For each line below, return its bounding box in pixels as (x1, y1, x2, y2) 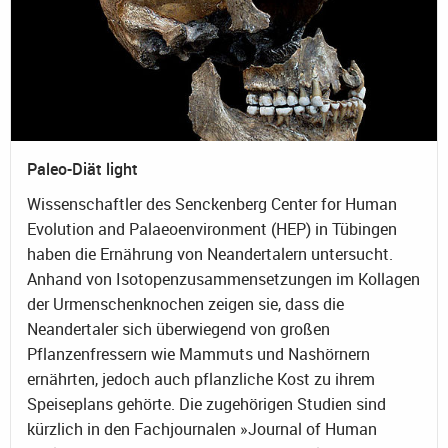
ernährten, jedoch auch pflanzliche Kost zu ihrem (27, 367, 375, 390)
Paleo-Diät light (27, 157, 138, 180)
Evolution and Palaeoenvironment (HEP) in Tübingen (27, 217, 397, 240)
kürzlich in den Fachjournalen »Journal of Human (27, 417, 377, 440)
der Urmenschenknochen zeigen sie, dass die (27, 292, 344, 315)
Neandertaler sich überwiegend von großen (27, 317, 330, 340)
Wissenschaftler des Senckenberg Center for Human (27, 192, 397, 215)
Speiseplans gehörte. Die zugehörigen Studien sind (27, 392, 386, 415)
